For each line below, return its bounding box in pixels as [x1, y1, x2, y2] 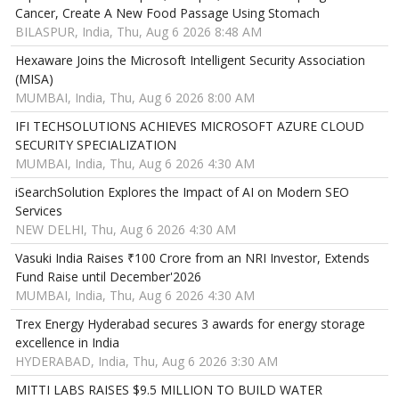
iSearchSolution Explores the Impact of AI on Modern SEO [15, 183, 349, 201]
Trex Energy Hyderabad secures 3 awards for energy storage [15, 315, 365, 333]
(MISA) [15, 70, 53, 88]
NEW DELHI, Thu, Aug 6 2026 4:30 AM [15, 221, 236, 239]
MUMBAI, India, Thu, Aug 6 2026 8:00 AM [15, 89, 255, 107]
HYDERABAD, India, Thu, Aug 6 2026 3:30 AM [15, 353, 278, 370]
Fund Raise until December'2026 [15, 268, 201, 286]
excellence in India [15, 334, 119, 352]
